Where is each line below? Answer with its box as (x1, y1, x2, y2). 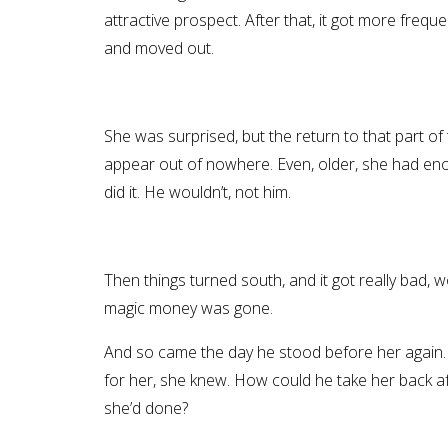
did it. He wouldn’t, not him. (103, 180, 291, 203)
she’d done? (103, 396, 188, 419)
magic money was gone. (103, 296, 273, 319)
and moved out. (103, 36, 214, 59)
